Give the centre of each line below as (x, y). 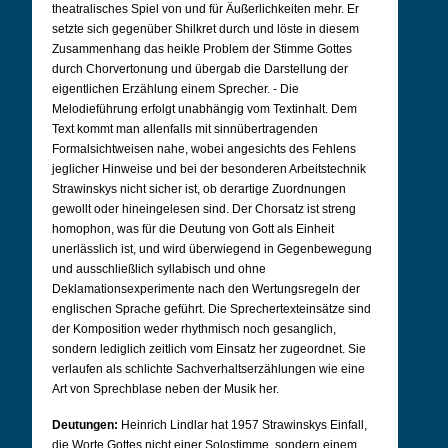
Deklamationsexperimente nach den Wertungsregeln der (206, 289)
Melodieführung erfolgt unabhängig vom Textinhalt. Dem (204, 109)
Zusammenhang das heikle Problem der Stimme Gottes (202, 49)
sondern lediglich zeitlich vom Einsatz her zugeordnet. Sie (209, 349)
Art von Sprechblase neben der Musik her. (165, 389)
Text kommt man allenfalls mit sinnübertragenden (185, 129)
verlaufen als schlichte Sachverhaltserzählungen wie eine (208, 369)
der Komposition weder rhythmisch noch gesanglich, (194, 329)
